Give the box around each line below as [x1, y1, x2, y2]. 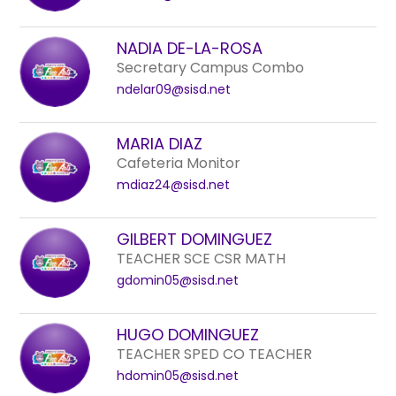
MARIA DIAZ [117, 133, 203, 155]
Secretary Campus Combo [117, 57, 305, 78]
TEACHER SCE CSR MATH [117, 248, 286, 269]
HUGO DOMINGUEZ [117, 324, 260, 346]
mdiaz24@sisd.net [117, 176, 231, 194]
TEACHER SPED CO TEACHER [117, 344, 313, 364]
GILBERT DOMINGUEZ [117, 228, 273, 250]
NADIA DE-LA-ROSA [117, 37, 263, 59]
